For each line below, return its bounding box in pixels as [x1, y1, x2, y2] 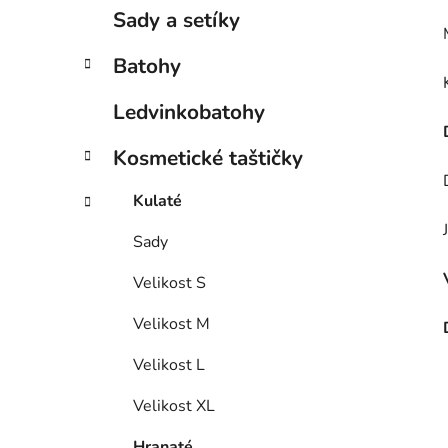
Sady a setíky [113, 6, 240, 35]
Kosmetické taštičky [113, 144, 303, 173]
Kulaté [133, 190, 182, 213]
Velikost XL [133, 395, 215, 418]
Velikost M [133, 313, 210, 336]
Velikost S [133, 272, 206, 295]
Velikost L [133, 354, 205, 377]
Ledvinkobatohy [113, 98, 265, 127]
